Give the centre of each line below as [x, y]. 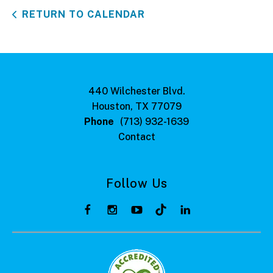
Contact [136, 137]
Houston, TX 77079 [136, 106]
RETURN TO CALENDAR [83, 14]
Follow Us [136, 183]
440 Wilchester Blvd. [136, 91]
